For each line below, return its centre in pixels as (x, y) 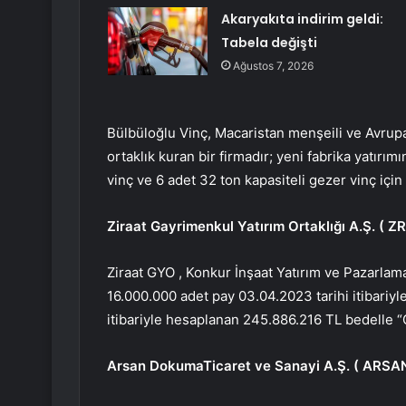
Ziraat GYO (141, 273)
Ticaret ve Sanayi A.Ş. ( (283, 366)
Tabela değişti (269, 43)
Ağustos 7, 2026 (273, 66)
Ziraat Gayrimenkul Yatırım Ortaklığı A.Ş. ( (247, 227)
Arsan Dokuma (155, 366)
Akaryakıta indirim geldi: (302, 19)
